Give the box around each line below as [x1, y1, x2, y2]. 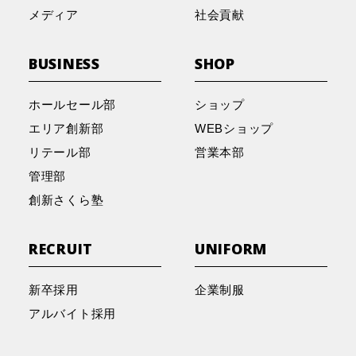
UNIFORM [194, 239, 268, 259]
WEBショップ [194, 122, 274, 136]
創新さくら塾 [28, 193, 104, 207]
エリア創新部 [28, 122, 104, 136]
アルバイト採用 [28, 307, 117, 321]
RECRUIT [28, 239, 94, 259]
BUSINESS [28, 53, 100, 73]
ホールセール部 [28, 98, 117, 112]
